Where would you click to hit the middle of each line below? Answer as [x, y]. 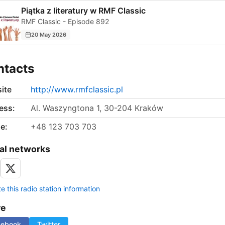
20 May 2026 [49, 34]
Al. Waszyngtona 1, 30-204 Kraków [97, 108]
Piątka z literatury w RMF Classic [83, 11]
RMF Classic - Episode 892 [65, 22]
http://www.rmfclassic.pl [77, 90]
